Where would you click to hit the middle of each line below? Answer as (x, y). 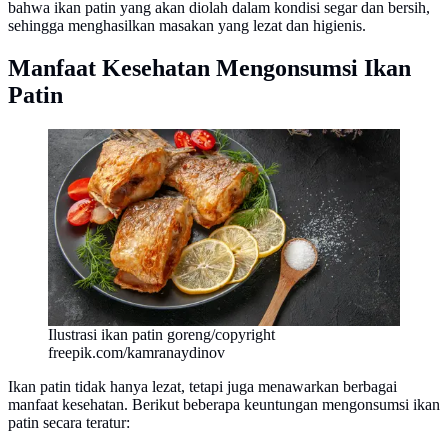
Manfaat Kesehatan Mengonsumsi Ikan (209, 67)
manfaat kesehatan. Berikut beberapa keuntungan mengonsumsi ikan (224, 405)
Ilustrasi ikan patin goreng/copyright (161, 335)
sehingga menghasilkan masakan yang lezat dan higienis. (187, 25)
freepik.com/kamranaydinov (136, 353)
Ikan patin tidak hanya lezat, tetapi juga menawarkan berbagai (202, 387)
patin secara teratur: (69, 423)
